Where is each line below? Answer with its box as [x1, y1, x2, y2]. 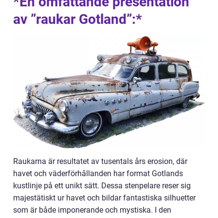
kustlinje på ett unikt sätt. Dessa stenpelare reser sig [13, 181, 191, 191]
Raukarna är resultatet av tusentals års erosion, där [13, 157, 187, 166]
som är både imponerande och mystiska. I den [13, 205, 171, 215]
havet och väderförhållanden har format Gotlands [13, 169, 183, 179]
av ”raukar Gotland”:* [13, 11, 142, 27]
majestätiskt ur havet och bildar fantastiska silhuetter [13, 193, 196, 203]
